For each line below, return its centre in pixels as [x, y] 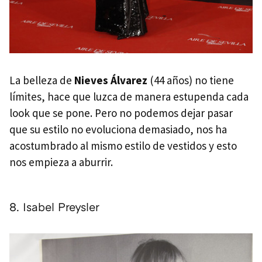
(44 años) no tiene [191, 80]
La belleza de [42, 80]
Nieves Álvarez [111, 80]
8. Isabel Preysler [54, 207]
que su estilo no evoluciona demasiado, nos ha [118, 130]
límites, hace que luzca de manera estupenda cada [129, 97]
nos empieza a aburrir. [61, 162]
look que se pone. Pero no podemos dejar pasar [121, 113]
